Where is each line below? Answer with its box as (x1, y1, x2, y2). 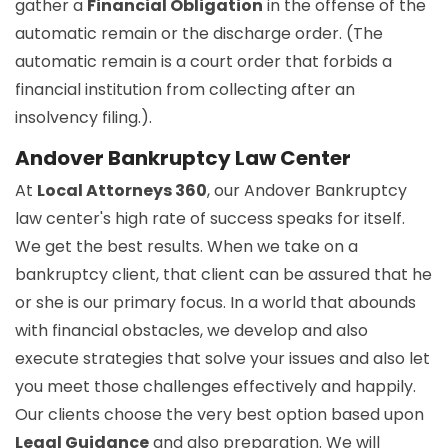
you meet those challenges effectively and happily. (15, 374, 416, 398)
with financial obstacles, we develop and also (15, 318, 368, 342)
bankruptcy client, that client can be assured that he (15, 262, 432, 286)
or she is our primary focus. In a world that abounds (15, 290, 416, 314)
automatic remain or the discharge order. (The (15, 21, 383, 45)
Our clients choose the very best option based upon (15, 402, 424, 426)
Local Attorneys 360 (37, 178, 207, 202)
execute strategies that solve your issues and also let (15, 346, 430, 370)
